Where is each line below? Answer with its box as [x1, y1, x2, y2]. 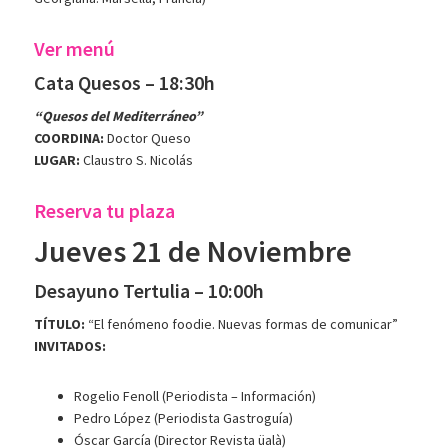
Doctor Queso [104, 129, 192, 148]
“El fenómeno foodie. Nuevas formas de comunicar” [85, 315, 399, 334]
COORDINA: [34, 129, 105, 148]
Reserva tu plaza [34, 198, 176, 224]
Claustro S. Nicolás [80, 151, 194, 170]
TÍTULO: [34, 315, 86, 334]
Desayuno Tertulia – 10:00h [34, 278, 265, 304]
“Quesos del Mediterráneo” [34, 107, 204, 126]
